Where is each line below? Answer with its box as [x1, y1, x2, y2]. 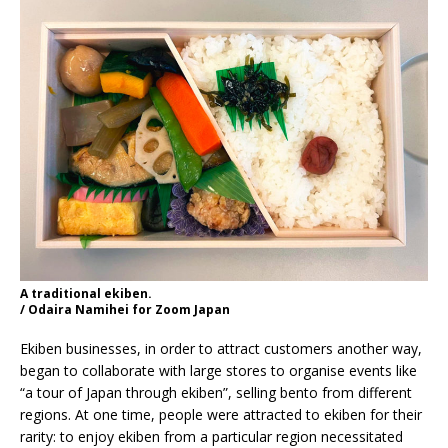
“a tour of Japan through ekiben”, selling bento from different [20, 383, 412, 403]
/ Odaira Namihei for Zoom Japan [20, 301, 230, 319]
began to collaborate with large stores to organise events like [20, 361, 417, 381]
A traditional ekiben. [20, 285, 152, 303]
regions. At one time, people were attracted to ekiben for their [20, 405, 422, 425]
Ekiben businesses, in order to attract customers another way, [20, 339, 422, 359]
